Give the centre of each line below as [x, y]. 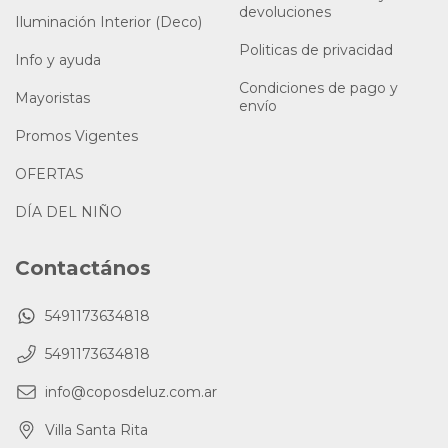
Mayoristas [52, 97]
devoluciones [285, 11]
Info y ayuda [58, 59]
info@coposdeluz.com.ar [131, 391]
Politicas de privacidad [316, 49]
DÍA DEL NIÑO [68, 211]
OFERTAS [49, 173]
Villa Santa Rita [96, 429]
